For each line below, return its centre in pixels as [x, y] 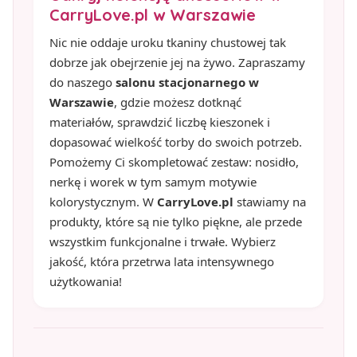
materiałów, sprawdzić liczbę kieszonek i [160, 122]
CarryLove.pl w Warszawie [153, 14]
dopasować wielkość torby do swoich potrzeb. [176, 141]
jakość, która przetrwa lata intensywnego [162, 261]
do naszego [82, 82]
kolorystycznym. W [103, 201]
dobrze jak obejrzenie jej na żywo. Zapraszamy [177, 62]
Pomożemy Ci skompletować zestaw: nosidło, [174, 161]
